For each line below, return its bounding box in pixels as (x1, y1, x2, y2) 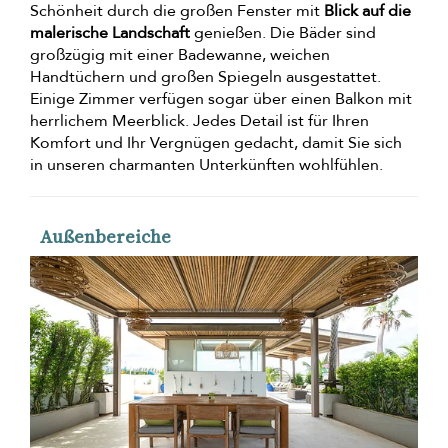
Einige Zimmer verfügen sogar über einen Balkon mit (30, 88, 412, 111)
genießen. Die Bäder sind (190, 22, 376, 45)
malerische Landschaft (30, 22, 190, 45)
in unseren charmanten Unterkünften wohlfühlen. (30, 154, 383, 177)
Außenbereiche (40, 224, 171, 250)
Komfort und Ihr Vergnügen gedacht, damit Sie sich (30, 132, 402, 155)
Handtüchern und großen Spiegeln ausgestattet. (30, 66, 381, 89)
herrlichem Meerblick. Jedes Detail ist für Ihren (30, 110, 369, 133)
